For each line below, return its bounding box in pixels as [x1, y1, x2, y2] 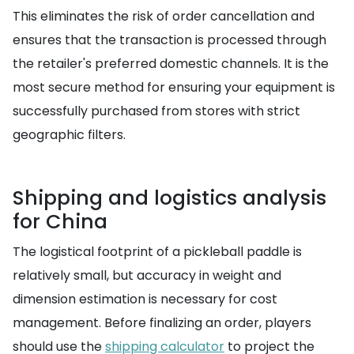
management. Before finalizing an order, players [13, 314, 311, 333]
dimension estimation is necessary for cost [13, 290, 277, 309]
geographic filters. [13, 126, 126, 145]
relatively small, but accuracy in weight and [13, 266, 281, 285]
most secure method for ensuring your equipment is [13, 78, 335, 97]
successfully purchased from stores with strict [13, 102, 300, 121]
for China [13, 208, 107, 236]
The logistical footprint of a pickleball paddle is [13, 243, 302, 262]
